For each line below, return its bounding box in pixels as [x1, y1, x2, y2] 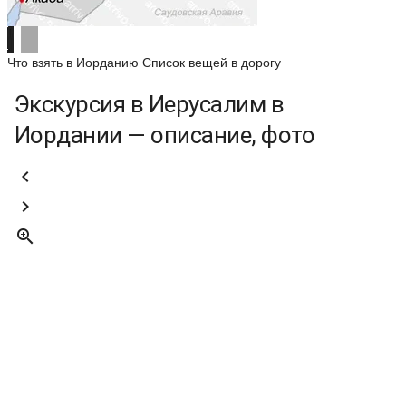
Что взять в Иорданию [7, 55, 139, 70]
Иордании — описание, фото [14, 121, 315, 149]
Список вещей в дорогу [142, 55, 281, 70]
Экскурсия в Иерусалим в [14, 91, 285, 118]
